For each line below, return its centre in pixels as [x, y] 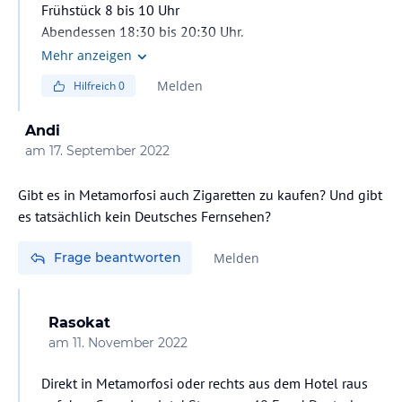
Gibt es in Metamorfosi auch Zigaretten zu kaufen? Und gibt [200, 195]
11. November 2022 [130, 343]
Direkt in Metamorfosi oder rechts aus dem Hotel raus [205, 383]
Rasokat [79, 323]
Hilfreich [96, 86]
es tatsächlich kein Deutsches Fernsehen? [144, 216]
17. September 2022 [109, 151]
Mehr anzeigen [87, 55]
